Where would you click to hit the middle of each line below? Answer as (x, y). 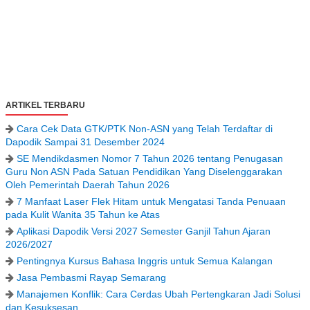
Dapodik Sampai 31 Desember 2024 (85, 142)
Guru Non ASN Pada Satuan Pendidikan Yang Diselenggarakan (144, 172)
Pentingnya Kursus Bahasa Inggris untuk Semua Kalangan (145, 261)
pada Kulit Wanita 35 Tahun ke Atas (83, 215)
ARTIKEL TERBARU (45, 105)
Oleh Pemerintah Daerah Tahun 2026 (88, 185)
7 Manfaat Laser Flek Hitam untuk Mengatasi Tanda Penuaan (151, 201)
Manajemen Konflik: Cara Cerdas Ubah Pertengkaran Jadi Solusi (158, 294)
